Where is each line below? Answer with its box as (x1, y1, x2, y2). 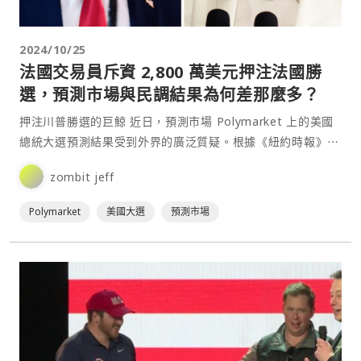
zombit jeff (50, 168, 114, 185)
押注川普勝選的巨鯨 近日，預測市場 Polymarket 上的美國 (19, 114, 130, 130)
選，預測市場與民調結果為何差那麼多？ (19, 84, 320, 106)
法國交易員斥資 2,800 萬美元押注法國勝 (19, 61, 322, 84)
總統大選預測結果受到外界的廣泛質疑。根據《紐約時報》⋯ (19, 134, 339, 150)
